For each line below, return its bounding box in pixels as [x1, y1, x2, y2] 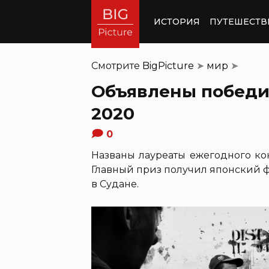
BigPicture [142, 60, 194, 71]
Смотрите [91, 60, 142, 71]
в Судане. [91, 178, 139, 190]
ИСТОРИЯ [154, 16, 200, 27]
